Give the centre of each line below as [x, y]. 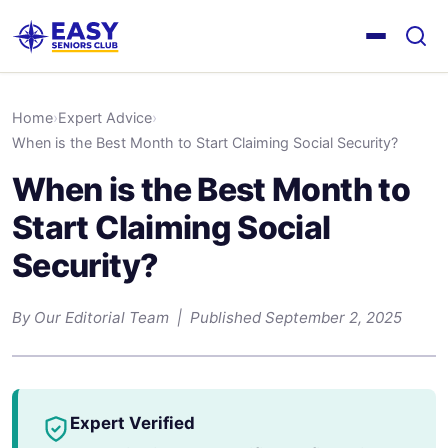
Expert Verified [132, 423]
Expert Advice [105, 117]
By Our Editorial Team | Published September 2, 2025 [207, 317]
